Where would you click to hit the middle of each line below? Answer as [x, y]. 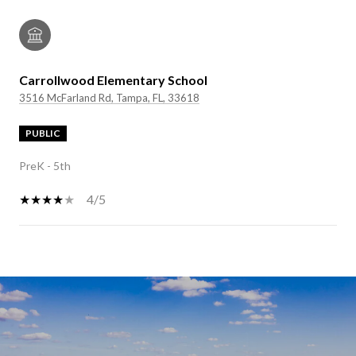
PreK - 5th [45, 166]
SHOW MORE [60, 273]
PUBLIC [43, 133]
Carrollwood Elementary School [113, 80]
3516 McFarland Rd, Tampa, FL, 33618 [109, 98]
